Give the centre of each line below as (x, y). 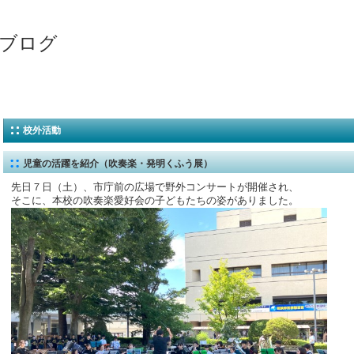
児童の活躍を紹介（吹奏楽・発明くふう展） (118, 164)
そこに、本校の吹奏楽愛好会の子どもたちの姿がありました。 (155, 201)
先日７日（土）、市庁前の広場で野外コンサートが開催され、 (155, 187)
